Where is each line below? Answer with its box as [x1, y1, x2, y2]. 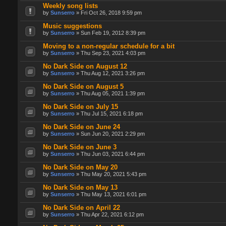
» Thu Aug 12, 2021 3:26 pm [75, 70, 145, 77]
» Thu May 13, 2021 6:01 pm [75, 191, 146, 198]
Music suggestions [43, 22, 102, 30]
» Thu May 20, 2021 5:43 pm [75, 171, 146, 178]
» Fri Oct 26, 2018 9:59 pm [75, 10, 142, 16]
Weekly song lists [43, 2, 98, 10]
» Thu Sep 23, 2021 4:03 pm [75, 50, 145, 56]
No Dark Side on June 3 [43, 143, 117, 151]
